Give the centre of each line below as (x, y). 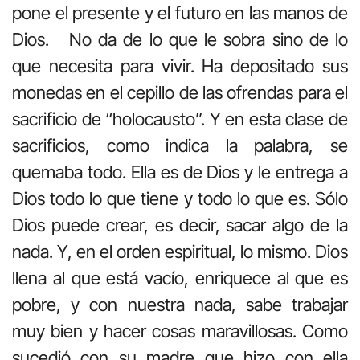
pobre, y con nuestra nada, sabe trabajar (180, 304)
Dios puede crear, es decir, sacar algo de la (180, 225)
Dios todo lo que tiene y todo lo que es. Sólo (180, 198)
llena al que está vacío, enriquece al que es (180, 278)
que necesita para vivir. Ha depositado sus (180, 65)
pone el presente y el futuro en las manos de (180, 12)
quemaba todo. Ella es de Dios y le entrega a (180, 172)
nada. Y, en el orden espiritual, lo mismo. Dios (180, 251)
